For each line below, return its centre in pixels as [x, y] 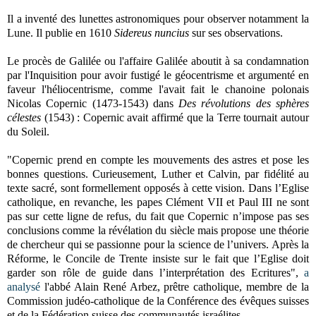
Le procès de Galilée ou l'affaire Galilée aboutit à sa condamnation [158, 61]
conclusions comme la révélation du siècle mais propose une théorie [158, 230]
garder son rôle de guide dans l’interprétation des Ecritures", [156, 272]
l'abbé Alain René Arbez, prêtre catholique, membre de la [175, 286]
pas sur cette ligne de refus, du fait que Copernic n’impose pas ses [158, 216]
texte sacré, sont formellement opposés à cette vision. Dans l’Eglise [158, 188]
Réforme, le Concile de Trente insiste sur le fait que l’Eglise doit [158, 258]
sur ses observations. [236, 32]
